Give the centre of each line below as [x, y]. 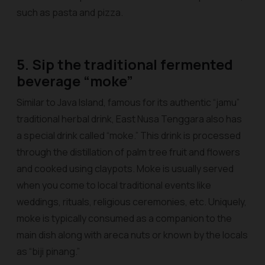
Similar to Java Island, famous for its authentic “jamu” [128, 102]
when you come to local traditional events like [114, 185]
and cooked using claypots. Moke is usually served [125, 169]
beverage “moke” [75, 81]
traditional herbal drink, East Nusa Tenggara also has [129, 119]
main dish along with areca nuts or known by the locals [132, 235]
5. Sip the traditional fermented [125, 64]
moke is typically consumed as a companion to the [124, 218]
